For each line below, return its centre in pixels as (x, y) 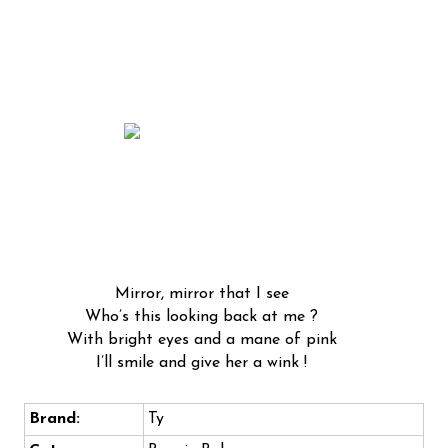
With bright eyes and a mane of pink (201, 340)
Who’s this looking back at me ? (201, 317)
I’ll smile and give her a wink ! (201, 363)
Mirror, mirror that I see (201, 294)
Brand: (54, 419)
